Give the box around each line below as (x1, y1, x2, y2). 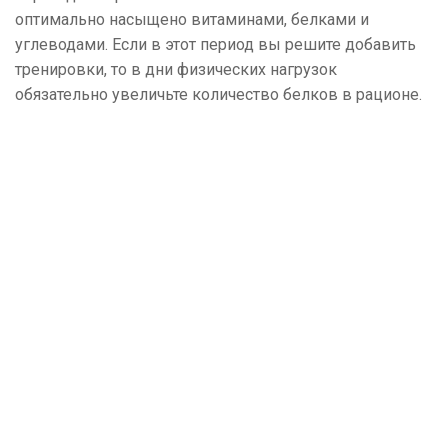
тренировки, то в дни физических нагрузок (15, 59, 337, 79)
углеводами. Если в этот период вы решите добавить (15, 34, 416, 54)
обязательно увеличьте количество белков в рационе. (15, 84, 422, 104)
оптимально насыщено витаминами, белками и (15, 9, 369, 29)
